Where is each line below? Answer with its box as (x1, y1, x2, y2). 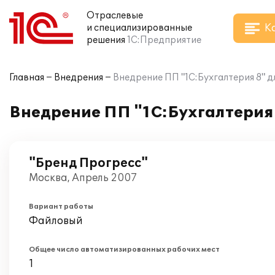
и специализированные (87, 23, 192, 33)
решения (87, 35, 125, 45)
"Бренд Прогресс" (29, 156, 148, 171)
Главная (9, 72, 44, 83)
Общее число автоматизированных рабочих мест (29, 246, 220, 254)
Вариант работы (29, 203, 93, 211)
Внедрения (54, 72, 103, 83)
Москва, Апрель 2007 (29, 172, 137, 184)
